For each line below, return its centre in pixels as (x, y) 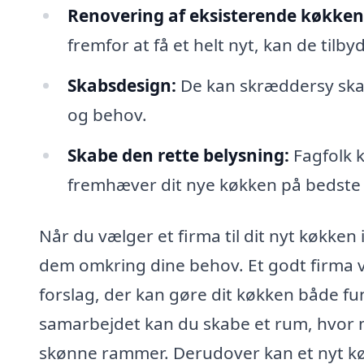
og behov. (107, 114)
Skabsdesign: (121, 85)
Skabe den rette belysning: (178, 155)
